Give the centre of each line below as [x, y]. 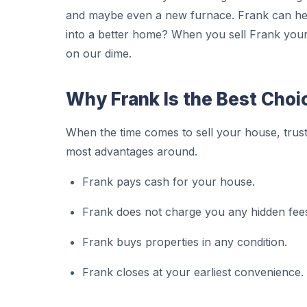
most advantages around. [132, 151]
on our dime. [99, 53]
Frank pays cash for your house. [169, 182]
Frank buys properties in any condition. [185, 242]
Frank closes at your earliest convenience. [193, 272]
